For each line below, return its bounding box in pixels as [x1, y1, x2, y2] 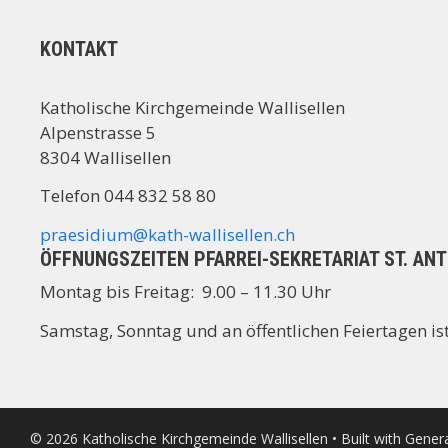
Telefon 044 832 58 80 [40, 184, 216, 208]
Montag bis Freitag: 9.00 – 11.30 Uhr [40, 280, 331, 304]
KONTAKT [40, 37, 118, 62]
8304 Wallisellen [40, 145, 171, 169]
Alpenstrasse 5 [40, 120, 156, 144]
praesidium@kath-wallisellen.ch [40, 222, 295, 246]
